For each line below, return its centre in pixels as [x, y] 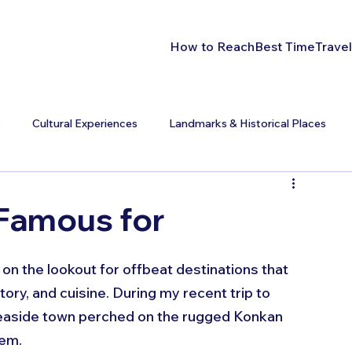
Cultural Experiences [85, 124]
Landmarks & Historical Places [247, 124]
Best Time [285, 46]
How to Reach [213, 46]
